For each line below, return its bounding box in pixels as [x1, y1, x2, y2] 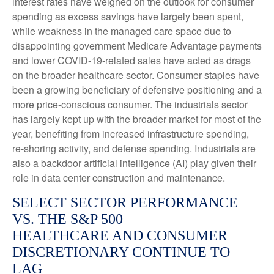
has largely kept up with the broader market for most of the [12, 112, 261, 126]
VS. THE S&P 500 [12, 211, 123, 227]
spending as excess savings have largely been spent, [12, 9, 243, 23]
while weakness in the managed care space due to [12, 24, 231, 38]
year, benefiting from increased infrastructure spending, [12, 127, 249, 141]
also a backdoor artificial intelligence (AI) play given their [12, 156, 256, 170]
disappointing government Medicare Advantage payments [12, 39, 262, 53]
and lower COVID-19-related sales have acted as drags [12, 53, 251, 67]
